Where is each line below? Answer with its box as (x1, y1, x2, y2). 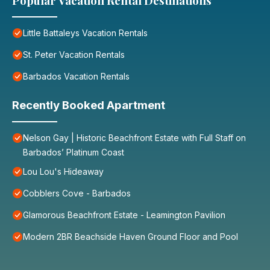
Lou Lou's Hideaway (23, 166, 104, 177)
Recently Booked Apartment (12, 98, 165, 113)
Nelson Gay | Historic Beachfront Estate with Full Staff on (23, 133, 246, 143)
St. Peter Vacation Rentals (23, 49, 125, 60)
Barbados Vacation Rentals (23, 71, 130, 82)
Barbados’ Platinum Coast (23, 147, 124, 158)
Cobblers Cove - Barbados (23, 188, 131, 199)
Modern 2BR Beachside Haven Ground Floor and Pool (23, 231, 238, 242)
